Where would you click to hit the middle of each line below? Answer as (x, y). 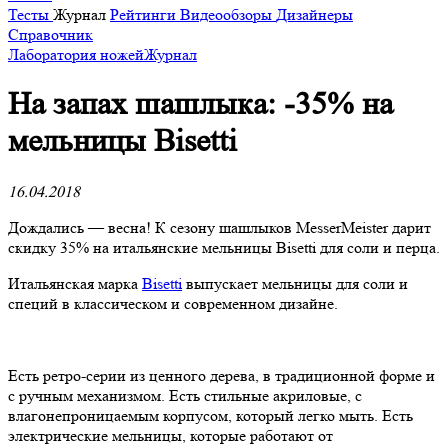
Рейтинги (145, 14)
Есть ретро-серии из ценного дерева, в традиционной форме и (221, 375)
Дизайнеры (314, 14)
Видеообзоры (228, 14)
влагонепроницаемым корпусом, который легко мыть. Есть (210, 415)
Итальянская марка (75, 283)
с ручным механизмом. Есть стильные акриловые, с (185, 395)
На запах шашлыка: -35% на (200, 104)
